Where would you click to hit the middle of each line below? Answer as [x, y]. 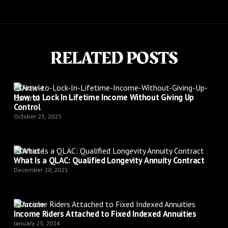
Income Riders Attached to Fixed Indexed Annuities [105, 213]
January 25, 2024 [37, 223]
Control [27, 107]
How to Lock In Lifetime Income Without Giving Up [104, 97]
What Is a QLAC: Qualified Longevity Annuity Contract [109, 160]
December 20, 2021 [41, 169]
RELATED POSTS [114, 58]
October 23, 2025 [37, 116]
